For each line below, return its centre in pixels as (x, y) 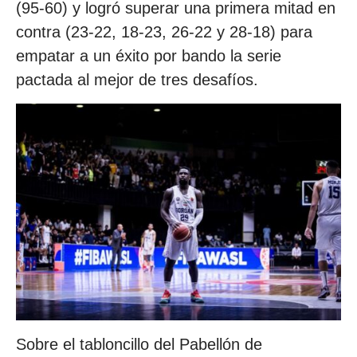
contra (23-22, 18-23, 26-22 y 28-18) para (164, 32)
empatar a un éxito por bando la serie (149, 56)
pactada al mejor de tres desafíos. (137, 80)
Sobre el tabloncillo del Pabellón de (139, 344)
